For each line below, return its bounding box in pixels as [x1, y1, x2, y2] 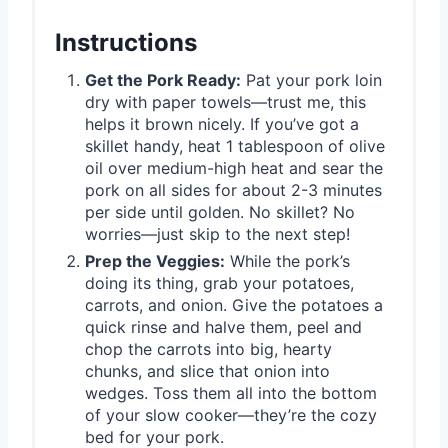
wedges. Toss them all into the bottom [85, 383, 377, 404]
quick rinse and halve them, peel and [85, 317, 362, 338]
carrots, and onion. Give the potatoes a [85, 295, 383, 316]
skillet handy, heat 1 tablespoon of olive [85, 136, 385, 157]
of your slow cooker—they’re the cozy [85, 405, 377, 426]
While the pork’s [225, 251, 350, 272]
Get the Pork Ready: [85, 70, 241, 91]
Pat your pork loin [241, 70, 382, 91]
